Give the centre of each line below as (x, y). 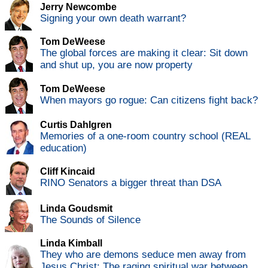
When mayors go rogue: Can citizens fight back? (149, 100)
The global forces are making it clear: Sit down (144, 53)
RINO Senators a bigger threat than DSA (131, 183)
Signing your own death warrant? (113, 19)
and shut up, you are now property (116, 65)
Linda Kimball (71, 243)
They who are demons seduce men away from (143, 255)
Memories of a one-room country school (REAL (145, 136)
